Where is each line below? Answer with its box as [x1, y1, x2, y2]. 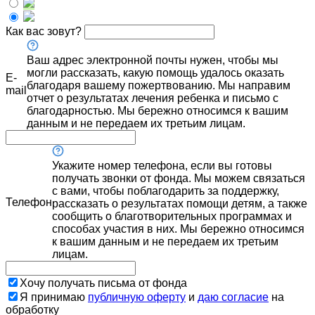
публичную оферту [88, 290, 186, 303]
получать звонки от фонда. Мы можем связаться [52, 172, 305, 184]
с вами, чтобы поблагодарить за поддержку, [52, 184, 279, 197]
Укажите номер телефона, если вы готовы [52, 159, 272, 172]
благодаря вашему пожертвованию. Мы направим [27, 79, 290, 91]
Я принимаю [20, 290, 88, 303]
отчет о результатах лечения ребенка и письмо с [27, 91, 278, 104]
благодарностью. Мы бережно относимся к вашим [27, 104, 288, 117]
